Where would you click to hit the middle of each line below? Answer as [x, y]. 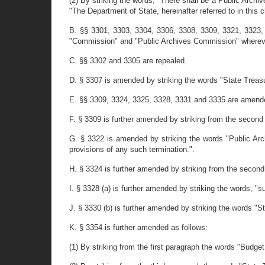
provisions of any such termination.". [132, 149]
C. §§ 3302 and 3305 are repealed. [128, 61]
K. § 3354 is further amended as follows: [138, 227]
